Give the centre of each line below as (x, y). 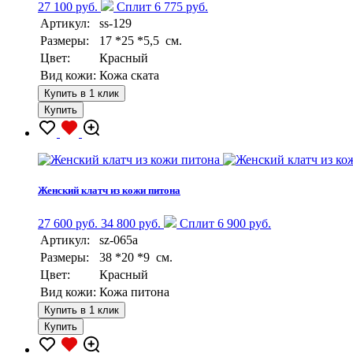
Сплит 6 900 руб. (224, 223)
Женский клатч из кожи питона (109, 191)
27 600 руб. (68, 223)
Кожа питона (134, 292)
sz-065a (119, 240)
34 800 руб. (131, 223)
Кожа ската (129, 76)
